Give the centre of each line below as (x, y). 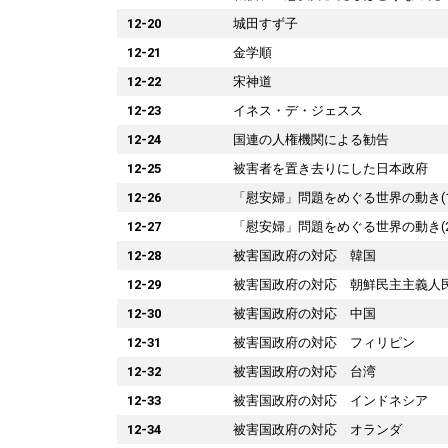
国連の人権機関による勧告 (311, 139)
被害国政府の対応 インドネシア (330, 400)
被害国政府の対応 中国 (304, 313)
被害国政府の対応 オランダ (317, 429)
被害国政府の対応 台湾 (304, 371)
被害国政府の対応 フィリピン (324, 342)
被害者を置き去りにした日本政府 (330, 168)
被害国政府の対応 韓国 (304, 255)
